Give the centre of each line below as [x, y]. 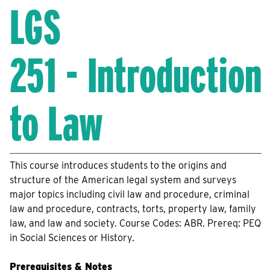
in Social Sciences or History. [72, 238]
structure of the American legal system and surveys [123, 180]
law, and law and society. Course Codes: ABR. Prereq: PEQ [135, 223]
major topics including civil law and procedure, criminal [130, 194]
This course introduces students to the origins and [118, 165]
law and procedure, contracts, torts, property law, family [133, 209]
